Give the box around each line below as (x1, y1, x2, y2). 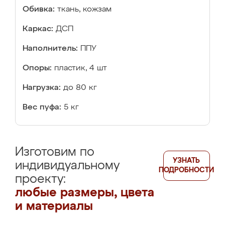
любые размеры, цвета (15, 187, 154, 199)
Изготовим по (15, 146, 94, 158)
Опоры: (23, 64, 52, 72)
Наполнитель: (23, 45, 78, 53)
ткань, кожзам (57, 6, 111, 14)
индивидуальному (15, 160, 120, 172)
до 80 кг (63, 84, 97, 92)
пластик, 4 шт (54, 64, 107, 72)
